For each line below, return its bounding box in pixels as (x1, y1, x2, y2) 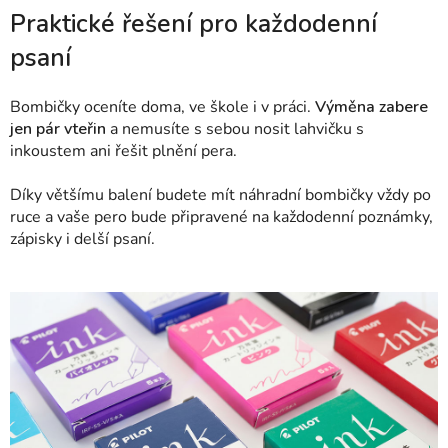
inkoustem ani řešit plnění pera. (10, 139, 237, 162)
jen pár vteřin (10, 117, 106, 140)
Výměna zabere (315, 95, 428, 118)
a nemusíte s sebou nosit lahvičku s (106, 117, 364, 140)
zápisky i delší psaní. (10, 227, 155, 250)
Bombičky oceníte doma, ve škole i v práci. (10, 95, 315, 118)
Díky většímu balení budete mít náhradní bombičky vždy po (10, 183, 431, 206)
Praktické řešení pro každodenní (10, 7, 377, 41)
